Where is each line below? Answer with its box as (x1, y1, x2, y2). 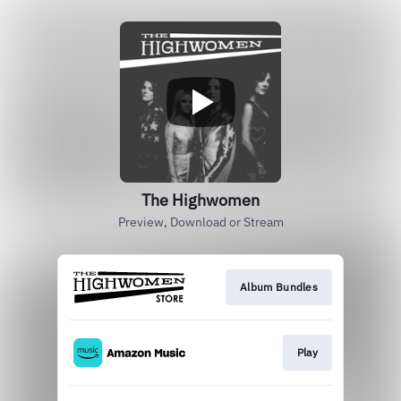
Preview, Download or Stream (117, 214, 284, 230)
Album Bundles (240, 280, 318, 294)
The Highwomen (141, 190, 260, 210)
